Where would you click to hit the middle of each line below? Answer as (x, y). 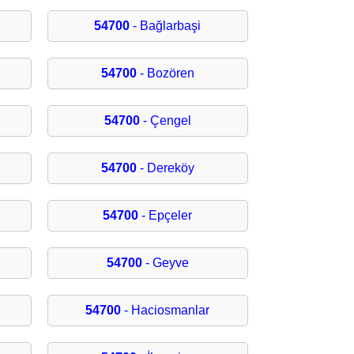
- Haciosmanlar (166, 311)
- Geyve (165, 263)
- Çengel (165, 121)
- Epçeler (166, 216)
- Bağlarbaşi (166, 26)
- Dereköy (165, 168)
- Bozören (165, 73)
